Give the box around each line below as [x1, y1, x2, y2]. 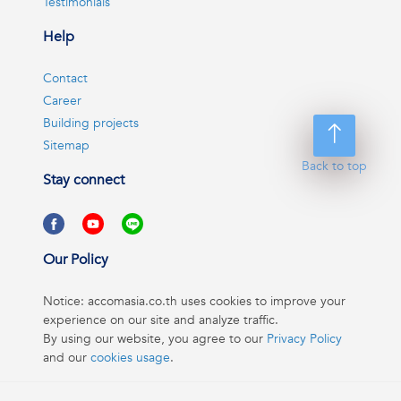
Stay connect [43, 170, 124, 190]
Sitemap [43, 137, 90, 154]
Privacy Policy [267, 330, 342, 348]
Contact [43, 70, 88, 87]
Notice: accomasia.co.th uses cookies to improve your [43, 293, 346, 311]
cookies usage [90, 349, 170, 367]
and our [43, 349, 90, 367]
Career [43, 92, 81, 109]
